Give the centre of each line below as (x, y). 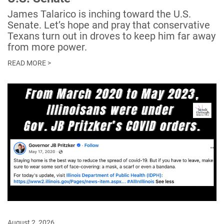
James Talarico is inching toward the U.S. (99, 14)
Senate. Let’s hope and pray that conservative (109, 25)
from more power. (47, 47)
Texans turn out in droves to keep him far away (111, 36)
